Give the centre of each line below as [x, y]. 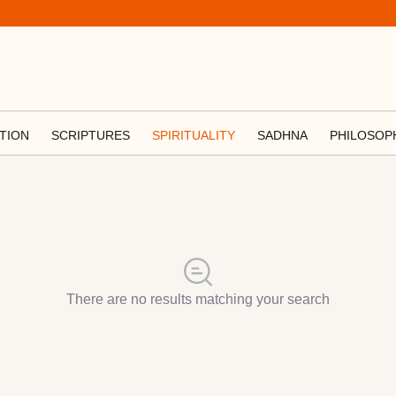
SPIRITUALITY [194, 135]
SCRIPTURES [91, 135]
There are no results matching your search [198, 299]
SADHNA [282, 135]
